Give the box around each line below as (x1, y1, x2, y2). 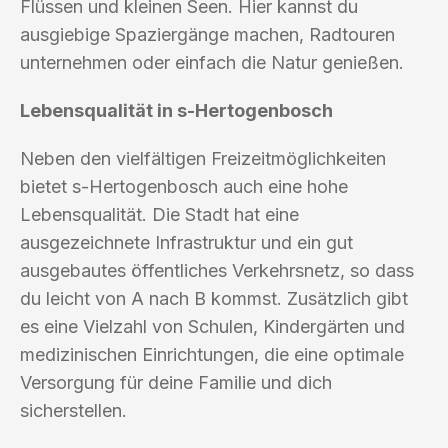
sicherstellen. (20, 399, 127, 421)
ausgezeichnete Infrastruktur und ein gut (20, 231, 353, 253)
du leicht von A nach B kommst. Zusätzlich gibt (20, 287, 408, 309)
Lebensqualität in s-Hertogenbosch (20, 99, 333, 121)
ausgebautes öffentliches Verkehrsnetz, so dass (20, 259, 414, 281)
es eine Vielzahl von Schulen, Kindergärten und (20, 315, 405, 337)
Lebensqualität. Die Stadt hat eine (20, 203, 299, 225)
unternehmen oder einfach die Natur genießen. (20, 51, 404, 73)
